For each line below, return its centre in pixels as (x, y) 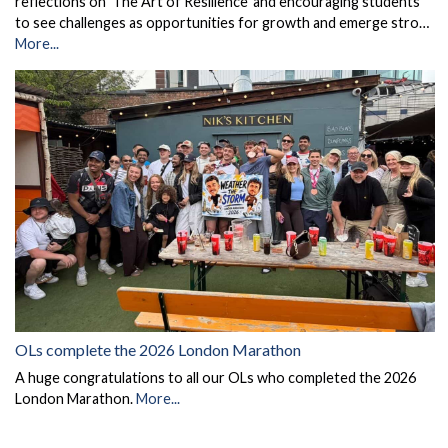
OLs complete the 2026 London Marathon (158, 350)
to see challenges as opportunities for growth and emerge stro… (222, 22)
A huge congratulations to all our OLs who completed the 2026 (215, 378)
